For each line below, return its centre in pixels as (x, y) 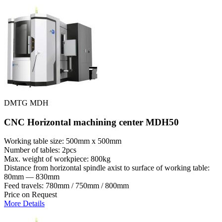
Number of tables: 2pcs (40, 150)
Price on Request (30, 195)
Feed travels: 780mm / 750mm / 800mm (66, 186)
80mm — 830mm (32, 177)
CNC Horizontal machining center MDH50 (91, 122)
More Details (24, 204)
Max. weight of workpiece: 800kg (57, 159)
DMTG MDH (26, 103)
